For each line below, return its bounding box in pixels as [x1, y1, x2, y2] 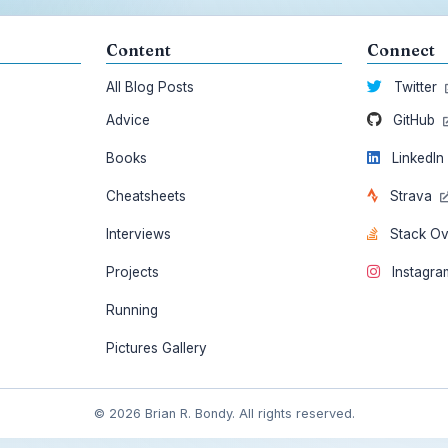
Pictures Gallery [105, 340, 207, 356]
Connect [367, 40, 436, 60]
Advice [105, 112, 150, 128]
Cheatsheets [105, 188, 186, 204]
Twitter [390, 79, 442, 95]
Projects [105, 264, 159, 280]
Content [105, 40, 171, 60]
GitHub [389, 112, 440, 128]
